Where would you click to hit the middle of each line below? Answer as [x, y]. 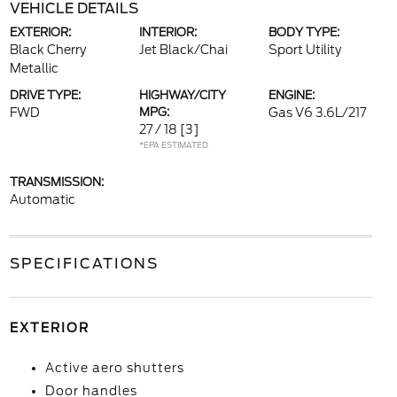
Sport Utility [305, 50]
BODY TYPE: [304, 32]
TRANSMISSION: [56, 182]
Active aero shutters [114, 368]
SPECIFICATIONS [84, 264]
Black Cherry [47, 50]
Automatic [42, 199]
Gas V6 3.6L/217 [318, 113]
